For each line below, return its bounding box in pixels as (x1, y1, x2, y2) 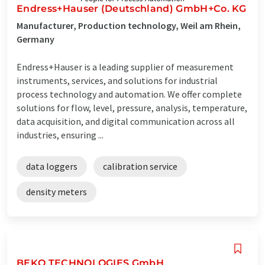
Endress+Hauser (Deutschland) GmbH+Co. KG (17, 2, 247, 14)
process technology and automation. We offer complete (17, 88, 242, 100)
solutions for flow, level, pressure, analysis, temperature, (17, 101, 247, 114)
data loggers (26, 160, 77, 172)
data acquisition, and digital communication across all (17, 115, 235, 127)
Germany (17, 33, 54, 45)
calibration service (103, 160, 177, 172)
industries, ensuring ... (17, 128, 104, 141)
